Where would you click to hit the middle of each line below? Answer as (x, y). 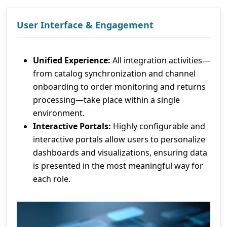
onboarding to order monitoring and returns (119, 87)
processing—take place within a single (106, 100)
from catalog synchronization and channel (114, 74)
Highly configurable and (158, 126)
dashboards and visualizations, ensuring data (120, 153)
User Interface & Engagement (85, 25)
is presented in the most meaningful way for (118, 166)
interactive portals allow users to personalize (119, 140)
